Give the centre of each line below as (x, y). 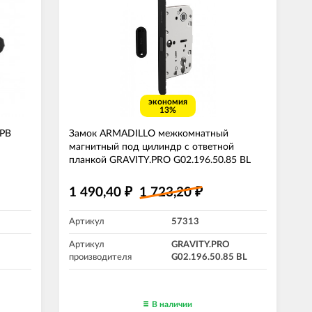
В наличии (172, 304)
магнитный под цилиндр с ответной (151, 147)
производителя (100, 257)
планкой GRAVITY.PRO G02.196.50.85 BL (160, 160)
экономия (168, 102)
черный (86, 173)
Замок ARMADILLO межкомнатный (149, 134)
